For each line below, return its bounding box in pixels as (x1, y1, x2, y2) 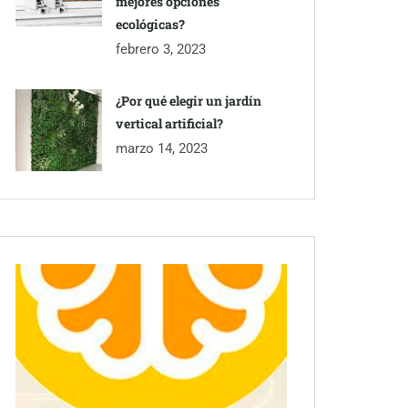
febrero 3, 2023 (116, 40, 206, 57)
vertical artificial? (116, 115, 223, 133)
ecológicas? (116, 15, 185, 34)
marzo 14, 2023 (116, 139, 208, 157)
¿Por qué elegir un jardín (116, 92, 261, 110)
